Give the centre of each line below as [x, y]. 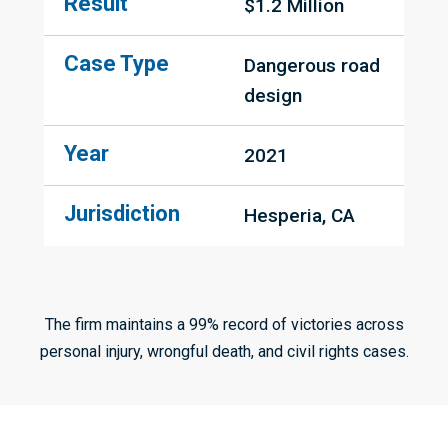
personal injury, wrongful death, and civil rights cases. [224, 352]
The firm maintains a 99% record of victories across [224, 325]
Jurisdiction [122, 214]
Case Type [116, 64]
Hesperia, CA [299, 216]
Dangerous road [312, 66]
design [273, 96]
